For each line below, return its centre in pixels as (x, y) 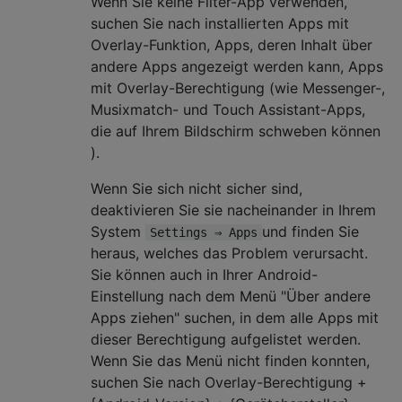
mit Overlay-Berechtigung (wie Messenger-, (238, 87)
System (118, 231)
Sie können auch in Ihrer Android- (204, 274)
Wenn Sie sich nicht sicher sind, (197, 188)
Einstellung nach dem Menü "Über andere (231, 296)
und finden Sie (310, 231)
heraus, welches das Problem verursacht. (229, 253)
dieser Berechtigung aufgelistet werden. (226, 339)
